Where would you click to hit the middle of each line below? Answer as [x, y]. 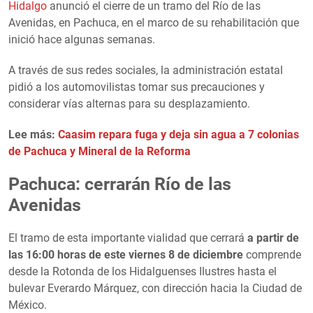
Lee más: [33, 134]
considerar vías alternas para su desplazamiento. [129, 103]
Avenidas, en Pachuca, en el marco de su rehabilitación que [154, 22]
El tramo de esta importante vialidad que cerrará [128, 238]
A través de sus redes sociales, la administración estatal [146, 70]
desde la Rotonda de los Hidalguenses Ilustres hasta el [143, 271]
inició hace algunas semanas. [82, 39]
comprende [272, 254]
